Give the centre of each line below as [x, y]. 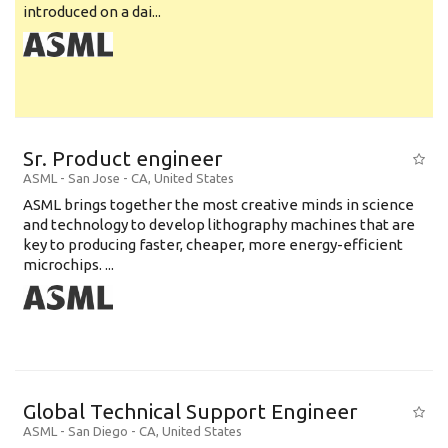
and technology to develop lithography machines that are [219, 224]
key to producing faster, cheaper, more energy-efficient [213, 244]
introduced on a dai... [92, 11]
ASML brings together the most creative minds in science [218, 204]
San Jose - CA [108, 178]
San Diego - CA [112, 431]
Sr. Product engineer [123, 158]
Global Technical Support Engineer [190, 411]
